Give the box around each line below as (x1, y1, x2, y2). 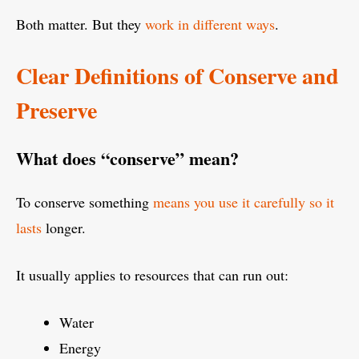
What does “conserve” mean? (16, 145, 239, 172)
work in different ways (145, 14, 275, 34)
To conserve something (16, 192, 153, 212)
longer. (42, 218, 86, 238)
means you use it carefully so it (153, 192, 334, 212)
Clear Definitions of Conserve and (16, 59, 339, 93)
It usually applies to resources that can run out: (16, 265, 288, 285)
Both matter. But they (16, 14, 145, 34)
